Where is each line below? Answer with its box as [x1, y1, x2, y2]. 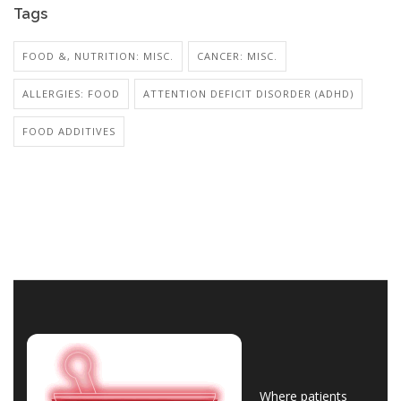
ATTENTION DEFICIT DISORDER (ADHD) [143, 86, 354, 100]
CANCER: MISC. [197, 48, 277, 63]
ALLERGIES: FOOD [22, 86, 120, 100]
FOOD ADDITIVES [22, 124, 115, 138]
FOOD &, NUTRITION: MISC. [22, 48, 174, 63]
